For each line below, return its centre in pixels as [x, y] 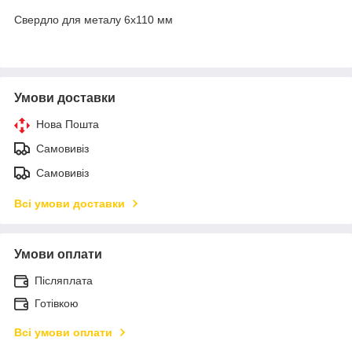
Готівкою [57, 303]
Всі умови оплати [63, 332]
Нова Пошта [68, 124]
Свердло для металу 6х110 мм [93, 19]
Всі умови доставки [70, 203]
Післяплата [64, 280]
